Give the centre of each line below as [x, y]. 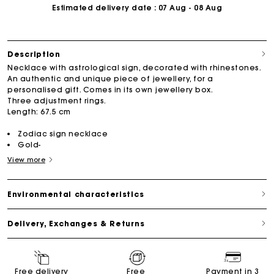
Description [34, 54]
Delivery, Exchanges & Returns [76, 223]
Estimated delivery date [102, 7]
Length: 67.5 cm [39, 111]
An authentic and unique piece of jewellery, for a [110, 78]
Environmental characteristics [76, 194]
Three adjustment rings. [57, 100]
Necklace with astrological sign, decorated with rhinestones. [134, 67]
